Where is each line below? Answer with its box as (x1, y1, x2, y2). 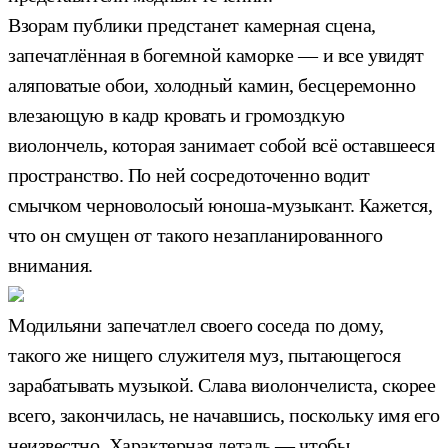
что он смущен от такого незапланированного (8, 223, 383, 246)
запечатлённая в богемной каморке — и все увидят (8, 43, 424, 66)
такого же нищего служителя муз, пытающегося (8, 343, 401, 366)
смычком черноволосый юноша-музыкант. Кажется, (8, 193, 433, 216)
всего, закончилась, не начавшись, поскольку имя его (8, 403, 440, 426)
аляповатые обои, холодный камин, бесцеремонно (8, 73, 416, 96)
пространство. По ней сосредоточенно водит (8, 163, 370, 186)
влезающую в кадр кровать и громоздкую (8, 103, 345, 126)
